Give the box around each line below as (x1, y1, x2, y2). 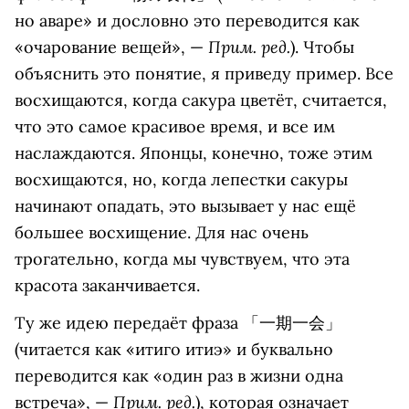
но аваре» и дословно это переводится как (15, 9, 360, 31)
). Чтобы (290, 36, 354, 58)
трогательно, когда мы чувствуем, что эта (15, 247, 350, 269)
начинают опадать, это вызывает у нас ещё (15, 194, 356, 216)
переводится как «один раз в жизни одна (15, 364, 343, 386)
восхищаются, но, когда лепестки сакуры (15, 168, 348, 190)
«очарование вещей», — (15, 36, 208, 58)
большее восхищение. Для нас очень (15, 221, 309, 243)
